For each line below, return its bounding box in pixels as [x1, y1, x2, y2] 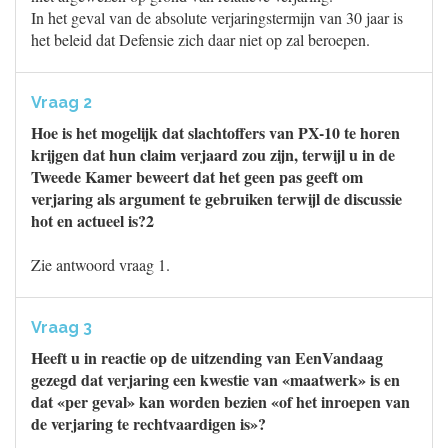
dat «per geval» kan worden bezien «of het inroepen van [31, 390, 410, 413]
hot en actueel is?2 [31, 209, 154, 232]
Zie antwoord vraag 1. [31, 254, 170, 275]
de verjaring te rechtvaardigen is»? [31, 412, 266, 435]
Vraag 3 [31, 318, 92, 337]
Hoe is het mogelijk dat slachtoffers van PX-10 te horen [31, 121, 400, 144]
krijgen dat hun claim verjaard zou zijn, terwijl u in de [31, 143, 395, 166]
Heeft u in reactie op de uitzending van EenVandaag [31, 346, 383, 369]
